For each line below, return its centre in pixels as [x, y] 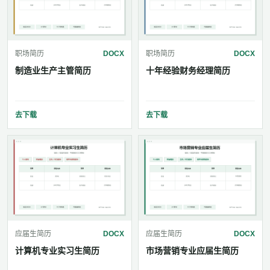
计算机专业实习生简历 [57, 251]
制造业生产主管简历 [53, 71]
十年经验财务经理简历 [188, 71]
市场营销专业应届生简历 [192, 251]
